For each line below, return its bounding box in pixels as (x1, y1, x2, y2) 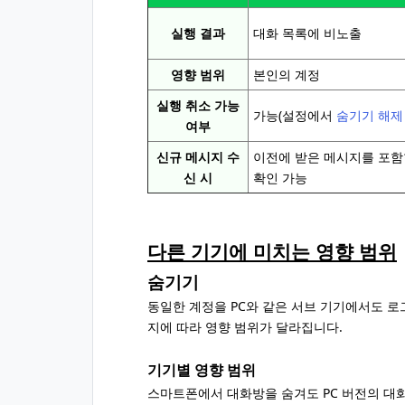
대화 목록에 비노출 (253, 24, 362, 42)
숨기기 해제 (336, 107, 403, 124)
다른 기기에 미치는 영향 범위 (147, 238, 397, 264)
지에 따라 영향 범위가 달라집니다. (147, 318, 343, 335)
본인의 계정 (253, 66, 320, 83)
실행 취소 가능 (156, 97, 240, 114)
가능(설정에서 (253, 107, 336, 124)
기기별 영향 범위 (147, 360, 256, 380)
